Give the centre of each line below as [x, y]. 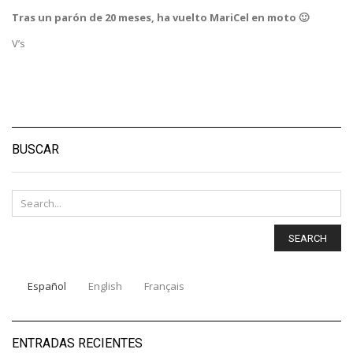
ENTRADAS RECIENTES [77, 344]
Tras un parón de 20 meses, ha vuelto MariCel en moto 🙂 [160, 18]
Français [164, 286]
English [105, 286]
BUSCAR [35, 150]
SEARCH [308, 238]
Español [47, 286]
